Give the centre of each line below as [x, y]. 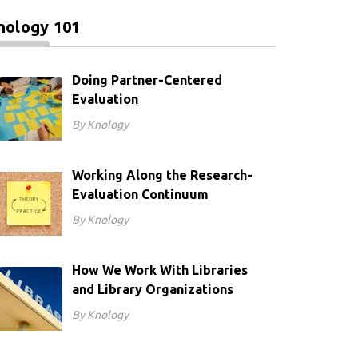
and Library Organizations [152, 289]
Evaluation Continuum [140, 194]
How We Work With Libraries [159, 270]
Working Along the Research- [162, 175]
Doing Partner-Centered [147, 80]
